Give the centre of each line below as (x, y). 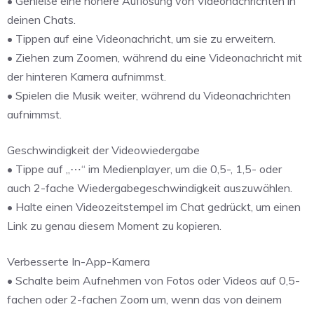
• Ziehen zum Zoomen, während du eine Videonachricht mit (155, 58)
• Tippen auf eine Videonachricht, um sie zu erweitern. (141, 39)
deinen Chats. (41, 20)
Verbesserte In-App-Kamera (78, 262)
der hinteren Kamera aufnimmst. (87, 77)
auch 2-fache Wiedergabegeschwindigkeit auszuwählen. (150, 188)
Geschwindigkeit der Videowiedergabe (103, 150)
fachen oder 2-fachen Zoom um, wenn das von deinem (144, 300)
